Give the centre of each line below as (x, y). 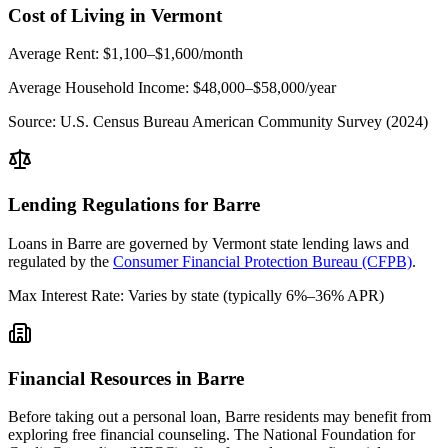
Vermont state (255, 243)
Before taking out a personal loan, (116, 417)
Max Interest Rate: (66, 295)
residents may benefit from (345, 417)
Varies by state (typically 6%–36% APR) (256, 295)
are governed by (157, 243)
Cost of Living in (79, 15)
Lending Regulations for (110, 205)
